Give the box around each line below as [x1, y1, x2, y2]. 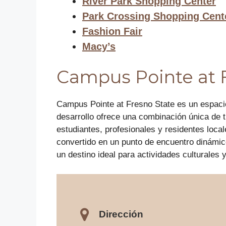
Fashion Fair [82, 25, 142, 37]
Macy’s [82, 40, 116, 52]
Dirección [99, 209, 143, 219]
